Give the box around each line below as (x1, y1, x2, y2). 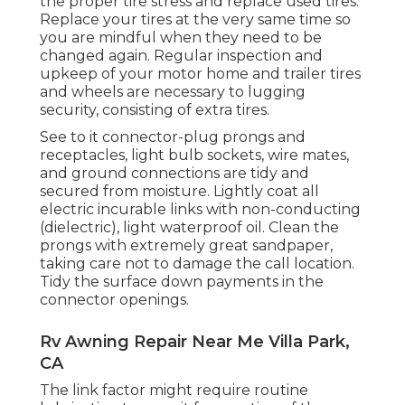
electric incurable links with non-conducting (40, 200, 361, 218)
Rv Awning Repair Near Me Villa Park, (40, 331, 350, 352)
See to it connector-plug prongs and (40, 127, 306, 146)
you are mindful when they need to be (40, 28, 322, 46)
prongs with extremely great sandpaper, (40, 236, 333, 254)
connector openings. (40, 290, 189, 308)
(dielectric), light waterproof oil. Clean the (40, 218, 339, 236)
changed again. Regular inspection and (40, 46, 323, 64)
